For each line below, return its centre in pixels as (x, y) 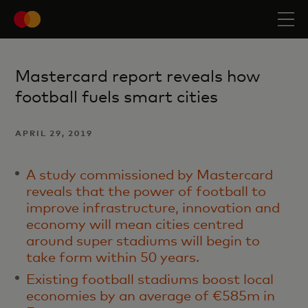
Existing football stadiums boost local (150, 279)
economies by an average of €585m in (151, 296)
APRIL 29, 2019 (54, 133)
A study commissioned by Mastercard (150, 175)
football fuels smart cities (117, 97)
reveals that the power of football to (146, 191)
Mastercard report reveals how (138, 76)
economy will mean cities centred (135, 224)
